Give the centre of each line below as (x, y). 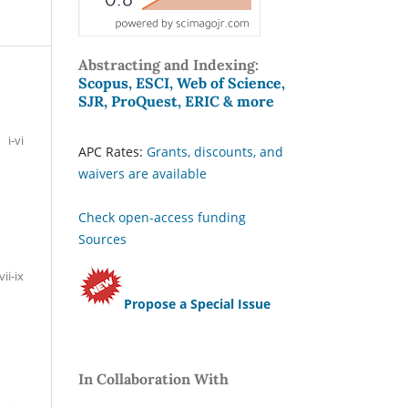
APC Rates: (112, 151)
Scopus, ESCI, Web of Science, (182, 82)
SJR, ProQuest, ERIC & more (176, 101)
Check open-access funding (162, 217)
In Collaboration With (153, 378)
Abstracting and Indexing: (168, 64)
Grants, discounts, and (215, 151)
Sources (102, 239)
